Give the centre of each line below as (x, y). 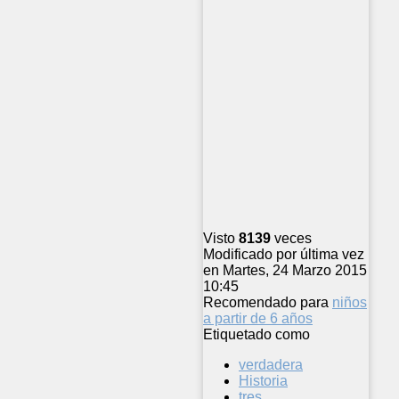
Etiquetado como (256, 335)
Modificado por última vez (284, 255)
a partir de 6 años (258, 319)
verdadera (271, 365)
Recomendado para (266, 303)
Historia (263, 381)
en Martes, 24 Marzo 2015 (285, 271)
